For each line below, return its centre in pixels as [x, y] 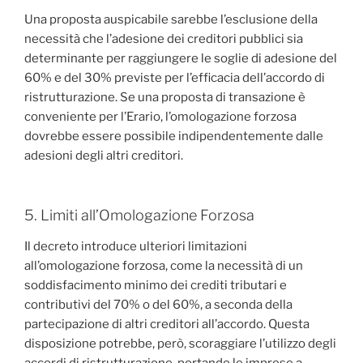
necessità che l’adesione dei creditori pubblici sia [164, 38]
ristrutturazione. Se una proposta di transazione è [165, 97]
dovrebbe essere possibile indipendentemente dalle [174, 136]
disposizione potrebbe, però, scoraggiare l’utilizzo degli [180, 343]
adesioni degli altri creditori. [104, 155]
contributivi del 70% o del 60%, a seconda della [158, 304]
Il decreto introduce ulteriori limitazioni [136, 246]
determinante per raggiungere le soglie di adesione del [181, 58]
